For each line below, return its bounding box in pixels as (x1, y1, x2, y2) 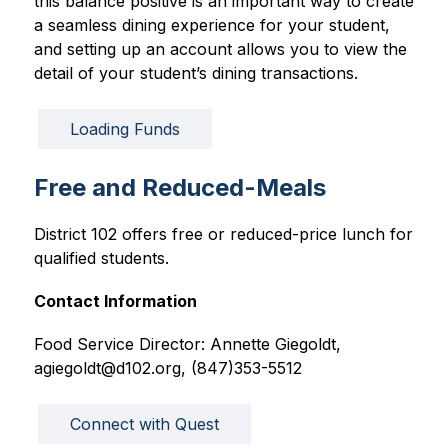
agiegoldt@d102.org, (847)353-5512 (33, 358, 302, 379)
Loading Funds (69, 119, 180, 140)
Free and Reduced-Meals (33, 173, 326, 203)
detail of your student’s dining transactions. (33, 63, 363, 84)
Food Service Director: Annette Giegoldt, (33, 334, 341, 355)
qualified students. (33, 248, 169, 269)
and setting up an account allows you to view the (33, 39, 407, 60)
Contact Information (33, 291, 197, 312)
